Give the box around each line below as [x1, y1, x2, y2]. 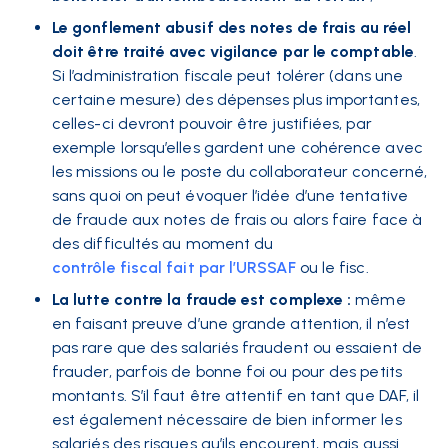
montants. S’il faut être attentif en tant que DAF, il [52, 386, 420, 406]
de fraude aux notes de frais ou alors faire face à [52, 210, 422, 230]
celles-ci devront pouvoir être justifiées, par [52, 114, 372, 134]
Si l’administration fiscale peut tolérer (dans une [52, 66, 403, 86]
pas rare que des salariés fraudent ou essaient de [52, 338, 422, 358]
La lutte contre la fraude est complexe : [52, 290, 352, 310]
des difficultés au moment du [52, 234, 274, 254]
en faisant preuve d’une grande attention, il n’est [52, 314, 410, 334]
